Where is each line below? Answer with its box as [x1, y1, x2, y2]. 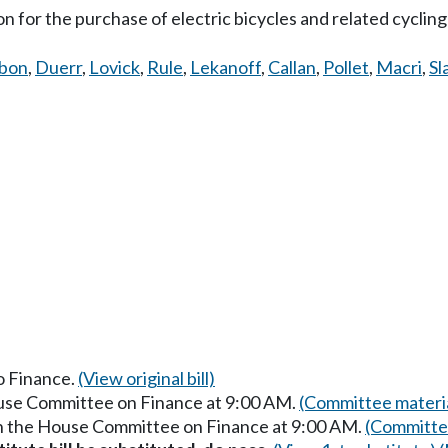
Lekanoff [190, 56, 261, 78]
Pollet [323, 56, 369, 78]
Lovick [89, 56, 140, 78]
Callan [268, 56, 316, 78]
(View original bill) [78, 366, 215, 389]
